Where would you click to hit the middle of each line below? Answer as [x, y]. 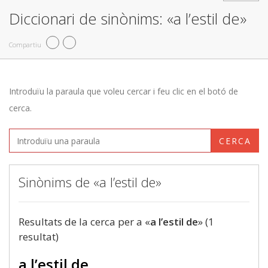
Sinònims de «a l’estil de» [90, 182]
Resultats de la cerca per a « [84, 222]
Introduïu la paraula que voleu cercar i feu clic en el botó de [124, 91]
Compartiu [25, 44]
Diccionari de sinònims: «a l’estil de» [128, 19]
